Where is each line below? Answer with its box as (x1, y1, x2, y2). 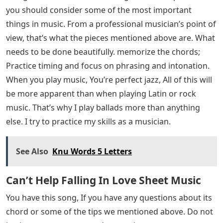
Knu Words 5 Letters (52, 146, 132, 157)
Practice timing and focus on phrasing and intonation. (6, 60, 210, 72)
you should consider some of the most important (6, 4, 192, 16)
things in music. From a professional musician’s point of (6, 18, 216, 30)
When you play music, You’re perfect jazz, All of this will (6, 74, 212, 86)
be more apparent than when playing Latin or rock (6, 88, 196, 100)
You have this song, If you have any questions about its (6, 192, 212, 204)
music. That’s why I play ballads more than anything (6, 102, 200, 113)
